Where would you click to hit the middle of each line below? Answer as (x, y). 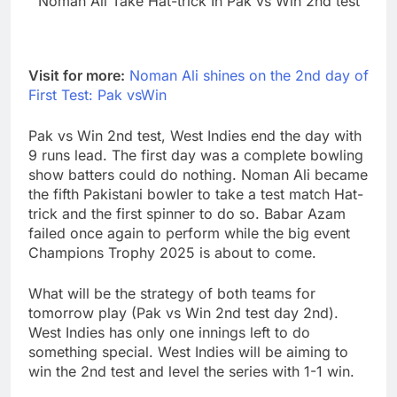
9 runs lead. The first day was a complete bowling (196, 156)
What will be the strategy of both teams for (172, 294)
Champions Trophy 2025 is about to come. (172, 253)
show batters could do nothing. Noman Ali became (198, 175)
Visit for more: (77, 76)
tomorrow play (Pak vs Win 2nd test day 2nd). (183, 313)
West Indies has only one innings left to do (169, 333)
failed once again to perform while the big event (189, 234)
